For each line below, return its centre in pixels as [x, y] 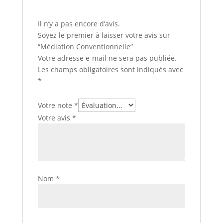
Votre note [56, 105]
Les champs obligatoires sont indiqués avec [110, 69]
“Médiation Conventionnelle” [85, 46]
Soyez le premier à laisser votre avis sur [104, 35]
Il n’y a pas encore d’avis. [79, 23]
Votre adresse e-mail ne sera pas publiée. [107, 58]
